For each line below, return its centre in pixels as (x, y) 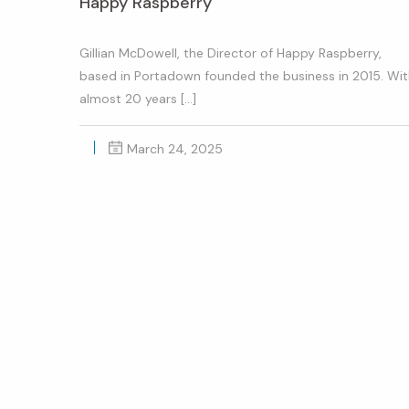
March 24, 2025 (175, 148)
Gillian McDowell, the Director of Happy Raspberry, (231, 52)
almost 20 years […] (138, 98)
